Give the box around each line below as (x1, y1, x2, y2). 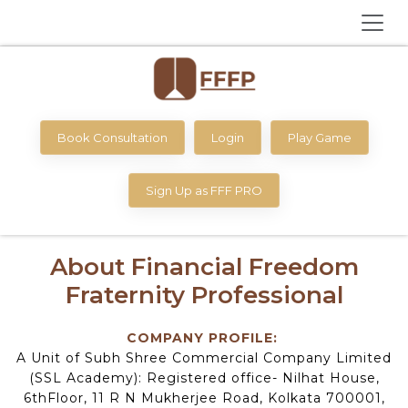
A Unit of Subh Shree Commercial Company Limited (16, 349, 392, 366)
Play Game (287, 129, 352, 145)
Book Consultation (56, 129, 168, 145)
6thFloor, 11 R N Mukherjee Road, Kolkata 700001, (23, 389, 385, 406)
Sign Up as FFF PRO (146, 182, 262, 198)
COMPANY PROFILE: (126, 329, 282, 346)
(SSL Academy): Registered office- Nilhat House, (28, 369, 380, 386)
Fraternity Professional (65, 280, 343, 310)
